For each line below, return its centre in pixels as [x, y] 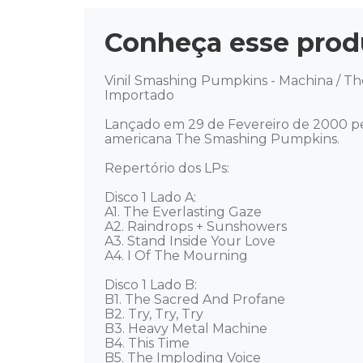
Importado [141, 96]
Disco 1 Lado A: [152, 198]
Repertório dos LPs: [169, 169]
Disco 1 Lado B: [152, 285]
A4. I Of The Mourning [178, 256]
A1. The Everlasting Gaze [183, 212]
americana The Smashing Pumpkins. [224, 139]
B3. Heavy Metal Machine [186, 329]
